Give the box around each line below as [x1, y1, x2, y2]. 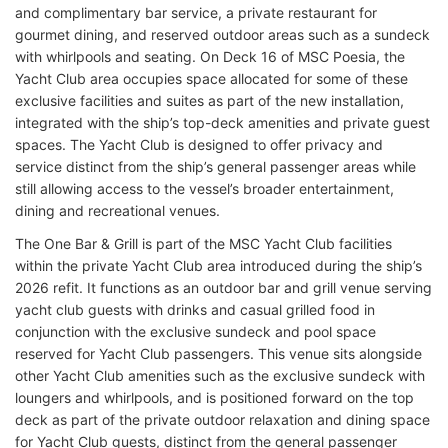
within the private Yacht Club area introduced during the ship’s [15, 256, 422, 274]
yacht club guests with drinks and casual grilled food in [15, 300, 375, 318]
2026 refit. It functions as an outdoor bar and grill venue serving [15, 278, 432, 296]
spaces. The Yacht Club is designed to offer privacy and [15, 135, 383, 153]
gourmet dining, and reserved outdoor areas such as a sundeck [15, 25, 430, 43]
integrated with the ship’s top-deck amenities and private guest [15, 113, 430, 131]
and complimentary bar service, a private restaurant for [15, 3, 377, 21]
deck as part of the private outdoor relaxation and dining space [15, 410, 430, 428]
